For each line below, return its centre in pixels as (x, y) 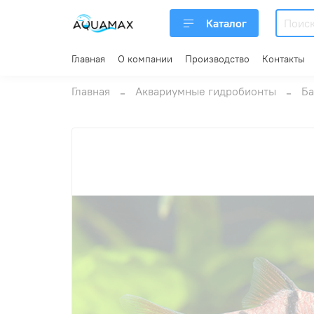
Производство (217, 59)
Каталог (226, 23)
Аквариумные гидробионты (206, 91)
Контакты (284, 59)
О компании (145, 59)
